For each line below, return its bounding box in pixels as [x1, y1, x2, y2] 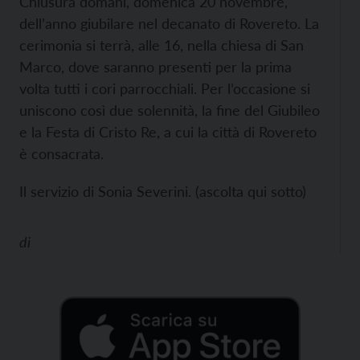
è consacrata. [19, 145, 104, 162]
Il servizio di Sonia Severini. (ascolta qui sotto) [19, 182, 306, 200]
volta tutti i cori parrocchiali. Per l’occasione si [19, 80, 310, 97]
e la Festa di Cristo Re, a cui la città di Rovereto [19, 123, 317, 141]
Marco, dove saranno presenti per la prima [19, 58, 292, 76]
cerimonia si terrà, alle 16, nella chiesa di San [19, 36, 304, 54]
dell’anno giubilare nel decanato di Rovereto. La [19, 14, 319, 32]
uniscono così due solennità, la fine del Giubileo [19, 101, 320, 119]
